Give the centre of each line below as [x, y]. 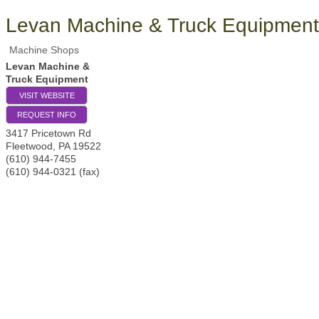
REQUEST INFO [47, 115]
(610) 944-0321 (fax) [53, 172]
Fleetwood [29, 146]
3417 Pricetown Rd [48, 133]
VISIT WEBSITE [47, 95]
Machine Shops [44, 50]
